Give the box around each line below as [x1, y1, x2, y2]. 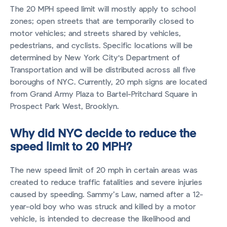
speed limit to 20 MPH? [10, 142, 132, 154]
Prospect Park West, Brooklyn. [10, 102, 119, 111]
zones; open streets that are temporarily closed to [10, 17, 194, 26]
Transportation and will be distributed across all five [10, 66, 196, 74]
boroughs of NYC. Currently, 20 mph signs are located [10, 78, 207, 87]
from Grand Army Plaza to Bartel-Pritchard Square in [10, 90, 197, 99]
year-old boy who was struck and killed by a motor [10, 203, 196, 211]
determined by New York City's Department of [10, 54, 180, 62]
